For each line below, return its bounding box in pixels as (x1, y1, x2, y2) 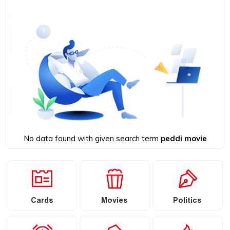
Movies (101, 194, 128, 208)
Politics (173, 194, 202, 208)
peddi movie (160, 133, 207, 143)
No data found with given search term (23, 133, 161, 143)
